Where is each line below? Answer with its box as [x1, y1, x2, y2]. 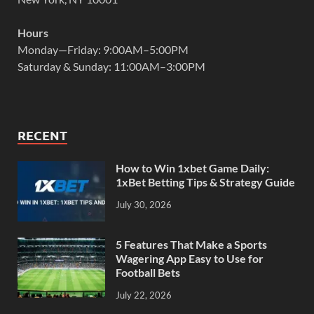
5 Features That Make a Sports [116, 238, 267, 252]
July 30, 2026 [116, 198, 172, 210]
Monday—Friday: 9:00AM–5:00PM [18, 42, 189, 56]
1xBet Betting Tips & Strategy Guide [116, 175, 295, 189]
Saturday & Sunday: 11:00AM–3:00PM [18, 59, 205, 73]
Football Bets [116, 266, 180, 280]
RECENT [18, 126, 67, 143]
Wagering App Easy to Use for [116, 252, 264, 266]
